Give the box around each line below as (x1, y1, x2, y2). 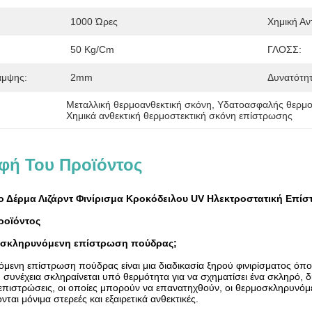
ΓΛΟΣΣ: (267, 44, 302, 55)
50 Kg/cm (70, 44, 114, 55)
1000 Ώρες (70, 16, 118, 27)
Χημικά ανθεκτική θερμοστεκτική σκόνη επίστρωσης (66, 110, 293, 121)
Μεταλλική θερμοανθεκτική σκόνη (66, 99, 212, 110)
